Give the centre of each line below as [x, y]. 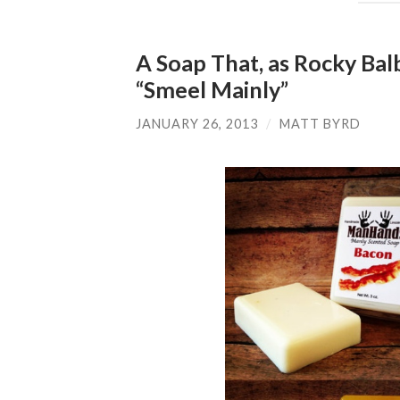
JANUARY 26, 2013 [197, 123]
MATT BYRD [320, 123]
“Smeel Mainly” [212, 89]
